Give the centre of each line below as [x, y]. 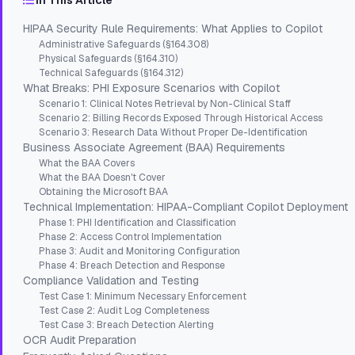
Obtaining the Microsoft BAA [103, 192]
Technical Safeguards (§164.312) [111, 73]
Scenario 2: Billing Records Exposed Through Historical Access [181, 118]
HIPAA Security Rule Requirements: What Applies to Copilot [173, 29]
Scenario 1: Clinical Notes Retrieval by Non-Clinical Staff [165, 104]
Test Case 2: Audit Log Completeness [124, 311]
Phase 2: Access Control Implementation [130, 237]
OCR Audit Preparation [80, 340]
